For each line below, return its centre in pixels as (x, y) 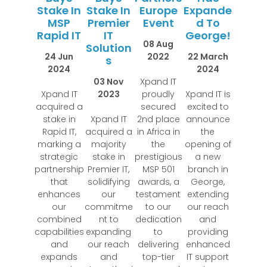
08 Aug (159, 44)
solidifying (108, 181)
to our (159, 207)
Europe (158, 10)
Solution (108, 48)
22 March (208, 56)
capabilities (59, 232)
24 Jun (59, 56)
